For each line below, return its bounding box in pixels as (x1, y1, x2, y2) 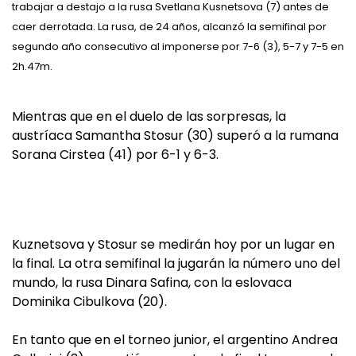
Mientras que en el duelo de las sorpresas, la (12, 107, 286, 126)
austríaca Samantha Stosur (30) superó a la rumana (12, 126, 339, 145)
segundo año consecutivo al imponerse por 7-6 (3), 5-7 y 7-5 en (12, 39, 344, 54)
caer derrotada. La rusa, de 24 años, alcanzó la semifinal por (12, 19, 327, 34)
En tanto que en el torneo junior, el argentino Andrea (12, 331, 338, 349)
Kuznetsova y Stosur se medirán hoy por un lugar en (12, 235, 335, 253)
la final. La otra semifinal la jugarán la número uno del (12, 254, 340, 273)
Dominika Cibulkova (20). (12, 292, 167, 311)
